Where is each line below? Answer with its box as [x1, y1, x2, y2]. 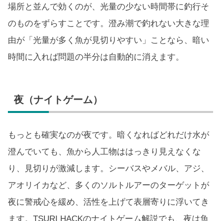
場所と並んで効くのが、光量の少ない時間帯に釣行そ [8, 2, 209, 12]
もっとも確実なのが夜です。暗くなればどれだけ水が [8, 130, 209, 140]
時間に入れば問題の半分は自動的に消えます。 [8, 52, 184, 62]
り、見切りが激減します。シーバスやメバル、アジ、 [8, 164, 209, 174]
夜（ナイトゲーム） [14, 94, 103, 106]
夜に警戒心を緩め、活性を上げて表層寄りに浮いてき [8, 197, 209, 207]
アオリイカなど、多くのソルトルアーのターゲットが [8, 181, 209, 190]
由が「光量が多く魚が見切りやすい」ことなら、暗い [8, 36, 209, 45]
